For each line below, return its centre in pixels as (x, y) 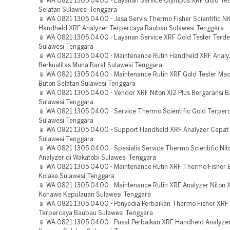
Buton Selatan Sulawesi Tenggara (87, 84)
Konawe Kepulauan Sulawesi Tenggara (95, 195)
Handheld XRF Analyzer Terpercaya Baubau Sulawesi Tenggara (131, 28)
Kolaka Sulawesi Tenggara (76, 176)
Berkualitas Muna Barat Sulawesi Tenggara (100, 65)
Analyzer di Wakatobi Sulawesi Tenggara (97, 158)
